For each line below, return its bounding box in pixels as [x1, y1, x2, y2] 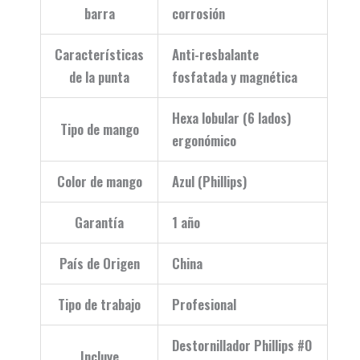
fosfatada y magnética [172, 66, 297, 87]
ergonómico [172, 129, 236, 150]
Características [55, 43, 144, 64]
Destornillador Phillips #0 [172, 334, 313, 355]
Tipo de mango [59, 118, 139, 139]
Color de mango [56, 170, 142, 191]
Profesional [172, 293, 236, 314]
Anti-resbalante [172, 43, 259, 64]
